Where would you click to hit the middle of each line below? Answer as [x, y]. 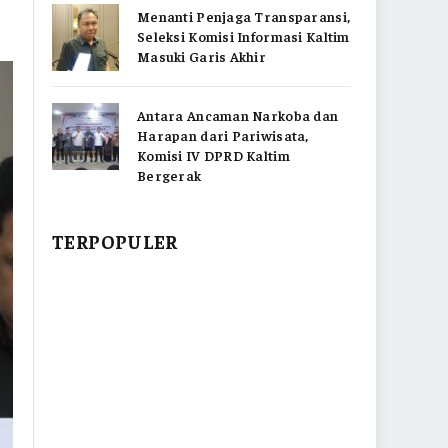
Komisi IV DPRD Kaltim [213, 155]
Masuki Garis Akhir [202, 56]
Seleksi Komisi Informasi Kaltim [243, 36]
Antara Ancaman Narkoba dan [238, 115]
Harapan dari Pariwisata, [223, 135]
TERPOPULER [115, 241]
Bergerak [169, 175]
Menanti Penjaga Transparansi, [244, 16]
